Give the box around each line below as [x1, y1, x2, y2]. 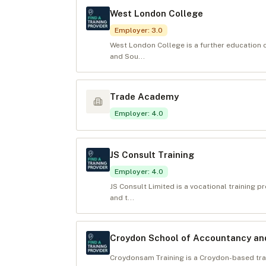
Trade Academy [110, 91, 179, 102]
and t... [110, 194, 134, 202]
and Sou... [110, 52, 145, 61]
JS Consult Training [110, 150, 194, 160]
